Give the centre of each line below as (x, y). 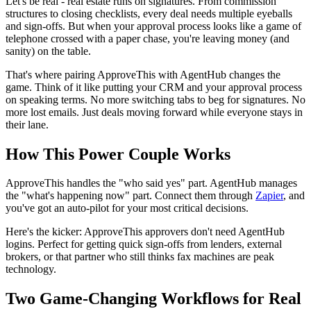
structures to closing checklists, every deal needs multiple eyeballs (149, 13)
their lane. (27, 124)
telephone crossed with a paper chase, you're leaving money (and (148, 38)
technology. (31, 269)
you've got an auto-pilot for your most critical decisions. (127, 208)
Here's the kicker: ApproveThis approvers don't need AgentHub (145, 232)
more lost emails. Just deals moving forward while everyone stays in (154, 112)
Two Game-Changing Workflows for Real (153, 299)
